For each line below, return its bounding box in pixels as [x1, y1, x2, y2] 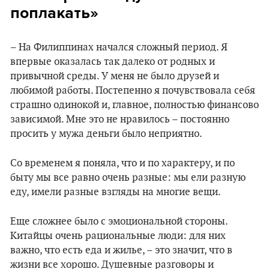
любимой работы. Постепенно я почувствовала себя [10, 85, 255, 97]
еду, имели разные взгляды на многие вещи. [10, 186, 221, 198]
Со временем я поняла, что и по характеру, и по [10, 157, 235, 169]
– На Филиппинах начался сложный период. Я [10, 41, 228, 53]
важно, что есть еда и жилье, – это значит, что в [10, 244, 232, 256]
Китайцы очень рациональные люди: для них [10, 230, 226, 242]
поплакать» [10, 4, 98, 22]
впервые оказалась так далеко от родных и [10, 56, 215, 68]
